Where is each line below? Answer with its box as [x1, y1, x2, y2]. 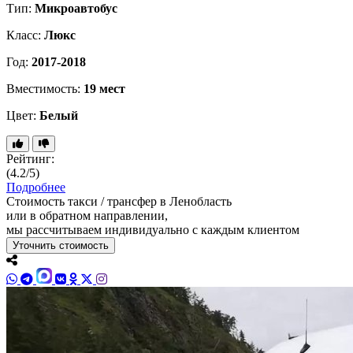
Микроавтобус [35, 2, 117, 16]
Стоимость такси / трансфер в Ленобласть [6, 195, 232, 209]
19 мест [84, 82, 125, 96]
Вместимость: [6, 82, 84, 96]
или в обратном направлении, [6, 209, 168, 223]
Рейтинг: [6, 152, 54, 166]
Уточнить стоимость [13, 240, 109, 252]
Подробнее [6, 180, 65, 195]
